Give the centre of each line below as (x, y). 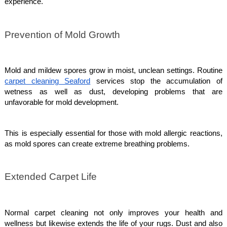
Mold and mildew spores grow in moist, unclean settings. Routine (113, 70)
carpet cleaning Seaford (48, 81)
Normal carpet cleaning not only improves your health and (113, 213)
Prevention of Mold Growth (63, 34)
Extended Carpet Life (51, 177)
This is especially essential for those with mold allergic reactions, (113, 133)
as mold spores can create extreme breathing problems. (97, 144)
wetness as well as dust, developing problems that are (113, 91)
